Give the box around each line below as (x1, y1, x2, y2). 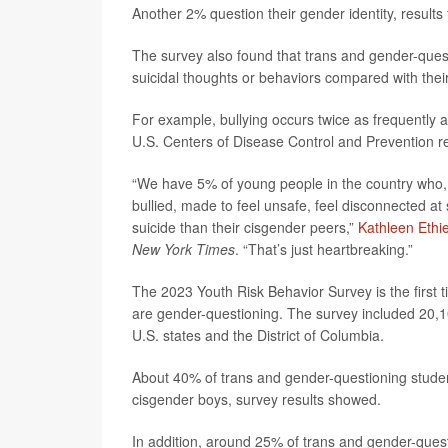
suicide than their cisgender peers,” (132, 217, 358, 237)
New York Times (132, 239, 235, 259)
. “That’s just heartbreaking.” (235, 239, 413, 259)
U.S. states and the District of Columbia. (132, 325, 384, 345)
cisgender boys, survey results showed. (132, 389, 381, 409)
